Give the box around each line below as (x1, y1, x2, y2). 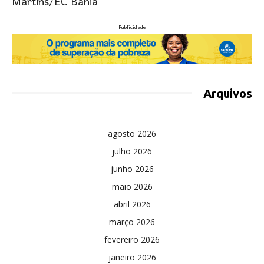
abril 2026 (113, 198, 151, 210)
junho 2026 (110, 163, 154, 174)
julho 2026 (112, 145, 152, 157)
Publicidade (118, 22, 146, 34)
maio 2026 (111, 180, 153, 192)
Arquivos (203, 86, 252, 100)
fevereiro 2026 (104, 233, 160, 245)
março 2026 (109, 216, 155, 227)
